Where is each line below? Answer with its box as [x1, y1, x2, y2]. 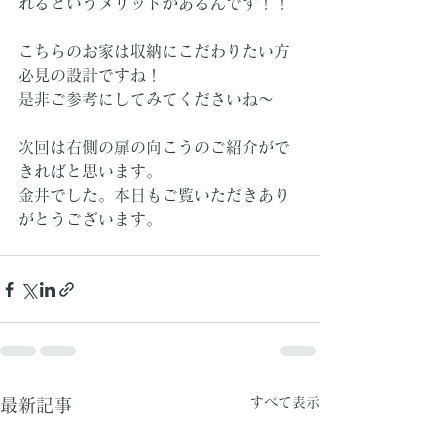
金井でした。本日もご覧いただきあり [18, 187, 290, 203]
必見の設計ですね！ [18, 67, 162, 83]
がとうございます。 [18, 211, 162, 227]
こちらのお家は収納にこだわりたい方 [18, 43, 290, 59]
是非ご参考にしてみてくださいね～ [18, 91, 274, 107]
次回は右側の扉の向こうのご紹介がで [18, 139, 290, 155]
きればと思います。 [18, 163, 162, 179]
